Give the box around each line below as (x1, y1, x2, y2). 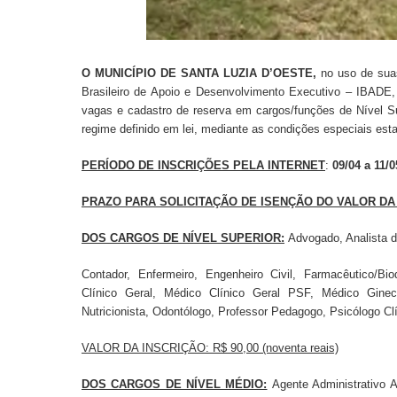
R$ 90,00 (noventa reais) (213, 340, 339, 354)
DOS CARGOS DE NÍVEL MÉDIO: (82, 377, 268, 391)
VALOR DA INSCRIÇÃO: (82, 340, 213, 354)
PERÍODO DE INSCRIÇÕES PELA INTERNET (82, 158, 325, 172)
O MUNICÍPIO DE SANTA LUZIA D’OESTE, (82, 66, 321, 80)
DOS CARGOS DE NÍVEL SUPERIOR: (82, 230, 284, 245)
